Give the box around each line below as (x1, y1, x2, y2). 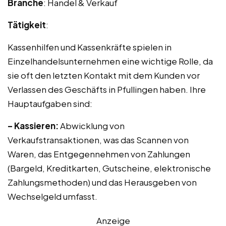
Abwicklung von (59, 120, 125, 131)
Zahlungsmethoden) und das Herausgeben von (8, 177, 197, 188)
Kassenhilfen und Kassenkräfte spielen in (8, 41, 172, 52)
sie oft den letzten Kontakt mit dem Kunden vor (8, 70, 200, 81)
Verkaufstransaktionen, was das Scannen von (8, 134, 189, 145)
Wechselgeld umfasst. (8, 191, 97, 202)
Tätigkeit (8, 19, 46, 30)
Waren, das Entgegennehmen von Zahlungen (8, 148, 190, 159)
